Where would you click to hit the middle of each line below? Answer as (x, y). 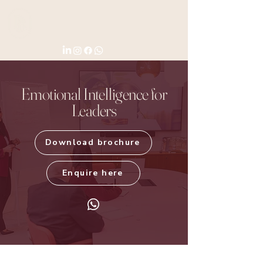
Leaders (94, 110)
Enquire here (93, 173)
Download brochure (93, 143)
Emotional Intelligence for (94, 94)
